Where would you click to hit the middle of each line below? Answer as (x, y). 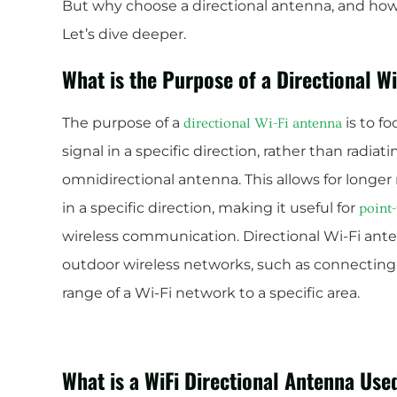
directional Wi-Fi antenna (261, 123)
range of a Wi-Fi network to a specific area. (211, 293)
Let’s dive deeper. (124, 34)
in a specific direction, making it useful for (210, 208)
